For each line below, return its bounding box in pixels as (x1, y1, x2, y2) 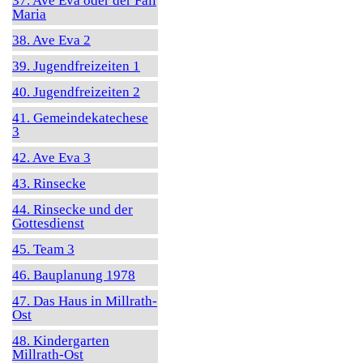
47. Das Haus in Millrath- (12, 293, 157, 309)
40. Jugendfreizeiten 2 (12, 84, 140, 100)
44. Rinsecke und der (12, 202, 133, 217)
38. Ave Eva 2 (12, 32, 91, 48)
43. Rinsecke (12, 176, 86, 191)
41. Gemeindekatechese (12, 110, 148, 126)
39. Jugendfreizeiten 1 (12, 58, 140, 74)
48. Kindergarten (12, 333, 109, 348)
